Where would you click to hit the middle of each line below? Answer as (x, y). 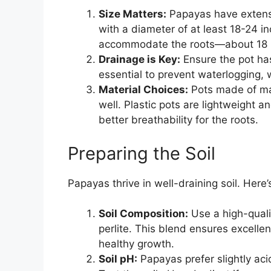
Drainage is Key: (139, 60)
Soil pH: (118, 259)
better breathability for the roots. (178, 120)
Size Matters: (132, 14)
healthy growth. (136, 244)
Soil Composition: (143, 214)
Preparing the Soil (142, 153)
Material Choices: (143, 90)
